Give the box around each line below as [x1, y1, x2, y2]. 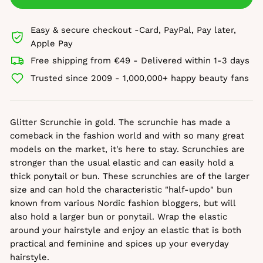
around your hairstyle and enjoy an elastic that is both [10, 225, 241, 235]
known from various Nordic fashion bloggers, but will [10, 198, 235, 208]
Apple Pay [31, 38, 73, 49]
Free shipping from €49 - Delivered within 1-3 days [31, 55, 249, 66]
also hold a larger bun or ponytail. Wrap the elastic [10, 211, 227, 222]
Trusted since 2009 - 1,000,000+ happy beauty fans [31, 73, 249, 83]
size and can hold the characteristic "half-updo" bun [10, 184, 232, 195]
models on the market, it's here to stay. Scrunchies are [10, 144, 245, 154]
